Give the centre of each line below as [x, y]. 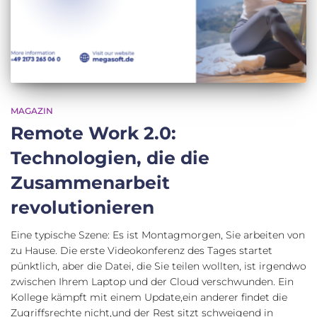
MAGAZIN [32, 110]
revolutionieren [82, 207]
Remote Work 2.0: [93, 133]
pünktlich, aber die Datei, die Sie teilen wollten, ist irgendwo [158, 266]
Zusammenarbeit [90, 182]
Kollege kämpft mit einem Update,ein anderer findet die [149, 297]
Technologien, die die [110, 157]
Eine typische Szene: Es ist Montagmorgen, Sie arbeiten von [158, 235]
